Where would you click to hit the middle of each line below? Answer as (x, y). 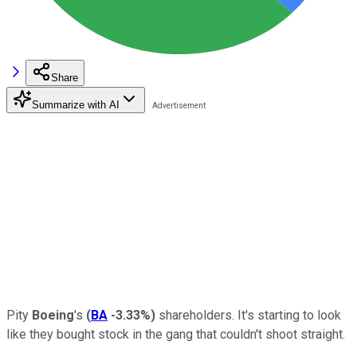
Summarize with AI (76, 104)
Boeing (53, 315)
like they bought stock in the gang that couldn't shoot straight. (176, 334)
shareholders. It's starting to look (248, 315)
